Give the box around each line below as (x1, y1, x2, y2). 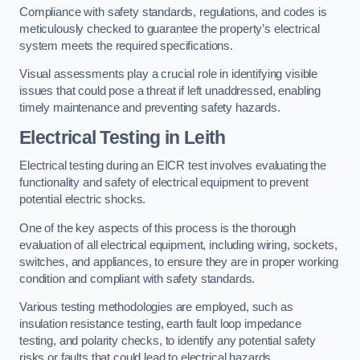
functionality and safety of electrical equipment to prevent (19, 176, 309, 190)
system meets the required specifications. (19, 39, 234, 52)
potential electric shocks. (19, 193, 146, 207)
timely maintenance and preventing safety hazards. (19, 101, 280, 115)
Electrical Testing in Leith (19, 126, 226, 148)
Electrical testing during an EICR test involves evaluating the (19, 159, 326, 173)
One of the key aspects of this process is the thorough (19, 221, 297, 235)
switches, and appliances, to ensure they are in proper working (19, 255, 338, 268)
